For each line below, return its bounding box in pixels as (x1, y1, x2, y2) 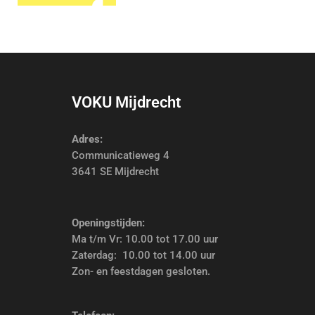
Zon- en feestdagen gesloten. (72, 264, 210, 278)
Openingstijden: (72, 216, 145, 229)
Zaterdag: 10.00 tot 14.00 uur (72, 248, 215, 262)
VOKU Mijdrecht (72, 93, 181, 111)
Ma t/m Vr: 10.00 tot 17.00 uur (72, 232, 218, 245)
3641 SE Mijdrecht (72, 165, 159, 178)
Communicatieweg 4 (72, 148, 169, 162)
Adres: (72, 132, 103, 146)
